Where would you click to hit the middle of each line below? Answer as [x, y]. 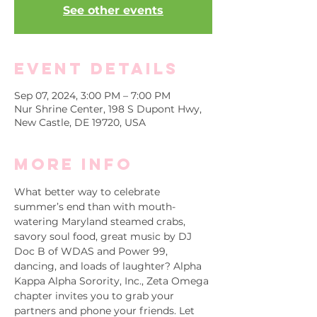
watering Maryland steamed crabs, [101, 221]
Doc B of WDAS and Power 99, [92, 251]
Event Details [96, 69]
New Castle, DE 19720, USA [80, 122]
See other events [113, 10]
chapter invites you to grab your [96, 296]
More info [74, 164]
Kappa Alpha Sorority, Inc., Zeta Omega [113, 281]
